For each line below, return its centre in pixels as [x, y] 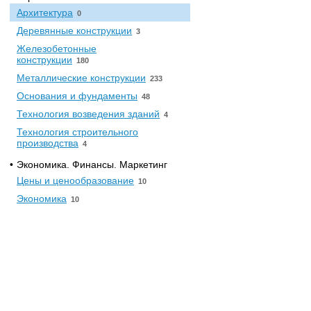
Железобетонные [57, 49]
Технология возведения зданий [88, 114]
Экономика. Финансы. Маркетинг [92, 165]
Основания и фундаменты [77, 96]
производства [48, 143]
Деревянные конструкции [74, 31]
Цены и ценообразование [75, 180]
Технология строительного [77, 132]
